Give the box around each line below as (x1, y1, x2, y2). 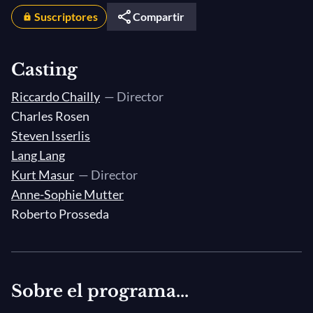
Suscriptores (34, 10, 98, 23)
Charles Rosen (11, 108, 89, 124)
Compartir (133, 10, 184, 23)
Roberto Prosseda (11, 206, 109, 221)
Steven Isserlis (11, 128, 90, 143)
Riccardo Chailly (11, 89, 100, 104)
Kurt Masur (11, 167, 74, 182)
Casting (11, 59, 78, 80)
